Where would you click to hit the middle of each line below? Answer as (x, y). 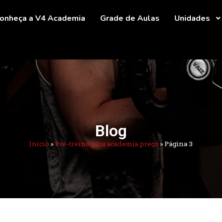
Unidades (192, 18)
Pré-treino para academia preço (107, 144)
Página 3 (179, 144)
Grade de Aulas (130, 18)
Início (39, 144)
